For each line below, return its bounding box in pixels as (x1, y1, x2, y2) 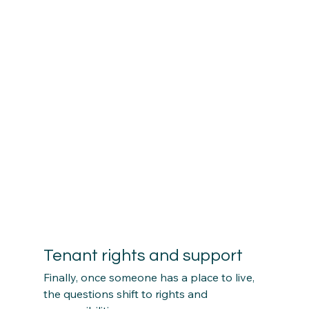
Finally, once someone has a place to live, (43, 270, 257, 284)
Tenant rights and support (43, 246, 243, 264)
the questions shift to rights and (43, 286, 210, 301)
